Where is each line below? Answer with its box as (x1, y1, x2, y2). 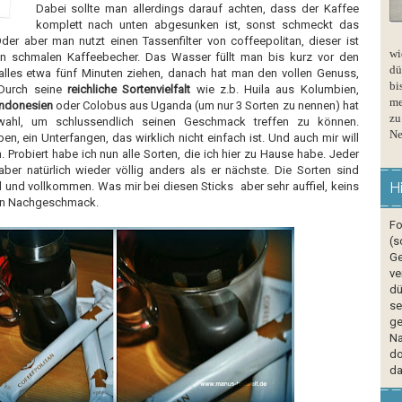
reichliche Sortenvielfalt (67, 83, 191, 96)
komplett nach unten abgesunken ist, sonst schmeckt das (35, 18, 359, 31)
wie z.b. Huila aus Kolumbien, (190, 83, 359, 96)
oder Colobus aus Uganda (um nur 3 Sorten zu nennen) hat (52, 99, 359, 112)
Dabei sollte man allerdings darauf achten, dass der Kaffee (35, 2, 359, 15)
